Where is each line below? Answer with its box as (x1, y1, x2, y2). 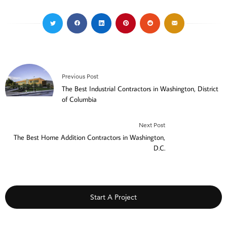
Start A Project (90, 193, 137, 202)
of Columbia (62, 95, 97, 104)
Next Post (139, 121, 165, 129)
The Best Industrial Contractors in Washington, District (62, 84, 218, 94)
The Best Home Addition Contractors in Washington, (14, 133, 165, 142)
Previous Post (62, 72, 98, 81)
